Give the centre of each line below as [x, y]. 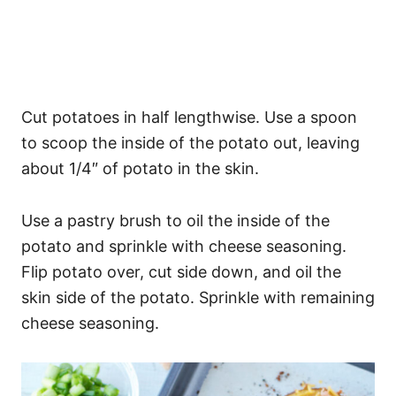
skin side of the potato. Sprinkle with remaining [198, 297]
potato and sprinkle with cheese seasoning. [184, 246]
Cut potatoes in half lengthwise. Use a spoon [189, 117]
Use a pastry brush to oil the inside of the [175, 221]
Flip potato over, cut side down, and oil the [181, 272]
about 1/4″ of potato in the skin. [140, 168]
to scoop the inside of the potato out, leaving [190, 143]
